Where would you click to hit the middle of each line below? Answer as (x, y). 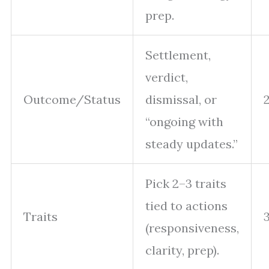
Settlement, (178, 55)
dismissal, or (181, 100)
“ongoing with (184, 122)
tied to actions (186, 206)
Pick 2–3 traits (186, 184)
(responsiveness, (192, 228)
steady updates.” (192, 144)
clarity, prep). (182, 250)
